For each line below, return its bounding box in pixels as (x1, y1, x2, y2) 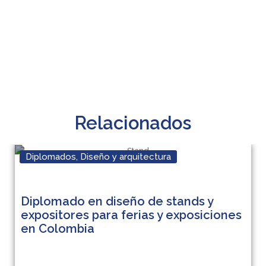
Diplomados (26, 151, 76, 163)
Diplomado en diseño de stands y (21, 194, 213, 209)
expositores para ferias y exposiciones (21, 208, 242, 223)
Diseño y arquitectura (80, 151, 171, 163)
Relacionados (75, 112, 191, 134)
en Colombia (21, 221, 94, 236)
